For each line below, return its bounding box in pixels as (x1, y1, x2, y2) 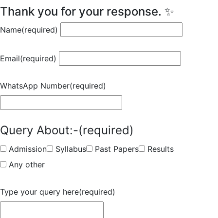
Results (147, 144, 174, 154)
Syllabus (55, 144, 86, 154)
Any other (9, 160, 45, 169)
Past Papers (95, 144, 139, 154)
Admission (9, 144, 47, 154)
